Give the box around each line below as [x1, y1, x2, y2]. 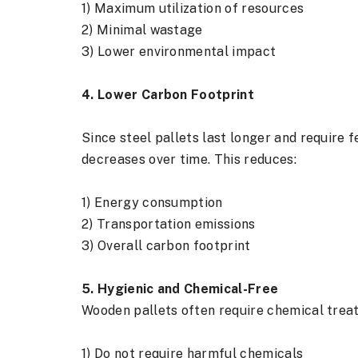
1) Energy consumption [82, 195, 223, 210]
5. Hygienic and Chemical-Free [82, 281, 279, 296]
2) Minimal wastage [82, 22, 203, 38]
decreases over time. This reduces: [82, 152, 296, 167]
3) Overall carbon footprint [82, 238, 251, 253]
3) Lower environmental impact [82, 44, 276, 59]
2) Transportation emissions [82, 217, 256, 232]
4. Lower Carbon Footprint [82, 87, 254, 102]
